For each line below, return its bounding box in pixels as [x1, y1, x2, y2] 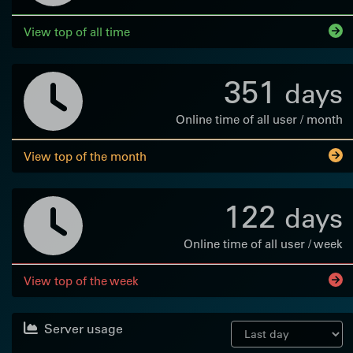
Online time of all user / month [176, 111, 343, 127]
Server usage [44, 320, 123, 336]
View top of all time [24, 24, 130, 39]
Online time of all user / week [184, 236, 343, 251]
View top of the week [24, 273, 139, 288]
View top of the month [24, 148, 147, 164]
